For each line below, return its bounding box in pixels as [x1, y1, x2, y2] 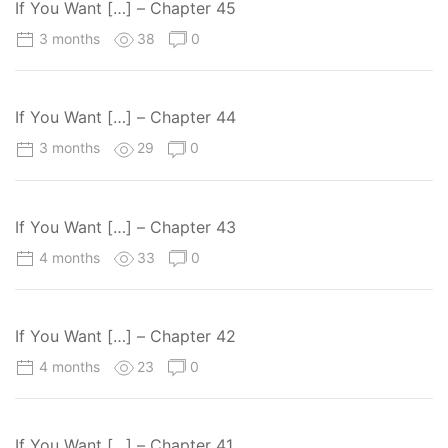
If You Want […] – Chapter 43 [15, 216, 236, 237]
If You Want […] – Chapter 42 [15, 325, 236, 346]
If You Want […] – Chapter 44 [15, 107, 236, 128]
